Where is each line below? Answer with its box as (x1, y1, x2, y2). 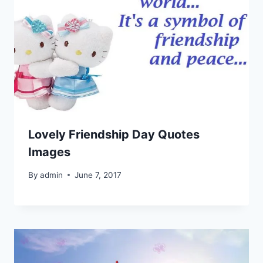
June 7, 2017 (75, 170, 122, 180)
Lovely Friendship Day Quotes (28, 127, 200, 142)
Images (28, 145, 70, 160)
